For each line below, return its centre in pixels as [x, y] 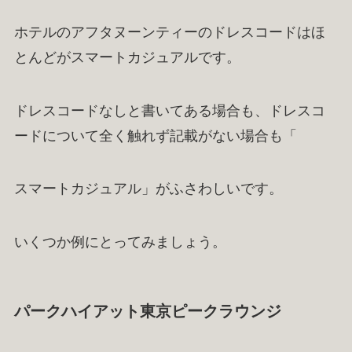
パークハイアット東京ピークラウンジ [147, 312]
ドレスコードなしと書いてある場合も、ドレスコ [169, 110]
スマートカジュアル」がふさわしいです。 [148, 189]
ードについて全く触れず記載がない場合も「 [155, 136]
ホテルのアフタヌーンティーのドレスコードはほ [169, 32]
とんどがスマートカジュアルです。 [127, 57]
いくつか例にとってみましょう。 [120, 242]
